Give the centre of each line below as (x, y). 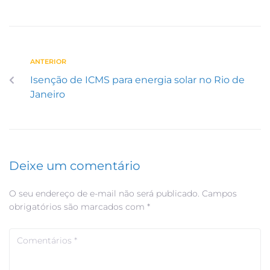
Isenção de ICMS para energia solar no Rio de (137, 80)
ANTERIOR (48, 62)
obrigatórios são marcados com (78, 207)
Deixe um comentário (75, 166)
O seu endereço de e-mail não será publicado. (104, 194)
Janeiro (48, 95)
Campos (219, 194)
